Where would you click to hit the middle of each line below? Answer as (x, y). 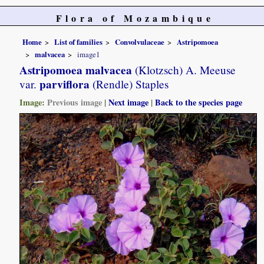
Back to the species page (199, 103)
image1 (89, 55)
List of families (79, 42)
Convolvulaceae (140, 42)
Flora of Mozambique (135, 18)
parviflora (63, 85)
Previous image (75, 103)
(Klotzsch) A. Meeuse (184, 70)
